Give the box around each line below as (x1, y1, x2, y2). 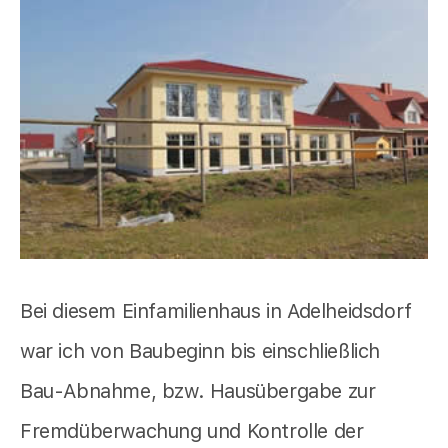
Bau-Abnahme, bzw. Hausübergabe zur (20, 379, 376, 404)
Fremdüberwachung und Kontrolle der (20, 419, 364, 444)
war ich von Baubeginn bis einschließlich (20, 339, 381, 364)
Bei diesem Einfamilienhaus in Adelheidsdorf (20, 299, 412, 324)
